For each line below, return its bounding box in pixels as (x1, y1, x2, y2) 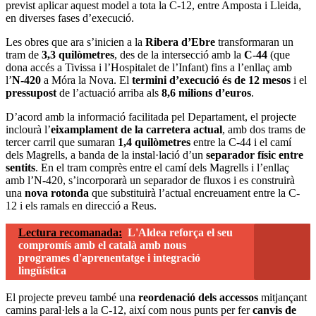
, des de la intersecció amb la (114, 48, 244, 61)
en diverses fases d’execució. (6, 11, 134, 24)
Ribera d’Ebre (145, 35, 215, 48)
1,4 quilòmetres (118, 135, 190, 148)
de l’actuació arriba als (56, 86, 162, 99)
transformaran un (215, 35, 293, 48)
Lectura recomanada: (18, 226, 122, 238)
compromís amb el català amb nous (18, 238, 186, 251)
